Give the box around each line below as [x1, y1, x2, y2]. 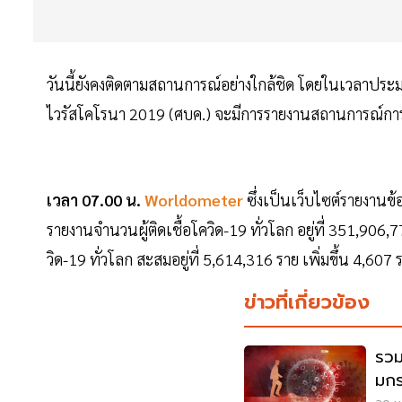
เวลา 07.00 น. [47, 189, 141, 211]
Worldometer [144, 189, 243, 211]
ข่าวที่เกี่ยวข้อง [243, 287, 370, 318]
